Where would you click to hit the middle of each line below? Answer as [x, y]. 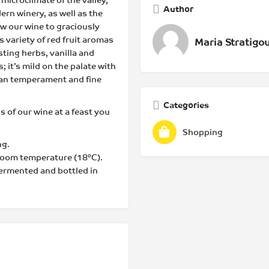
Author [178, 9]
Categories [186, 105]
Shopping [203, 132]
